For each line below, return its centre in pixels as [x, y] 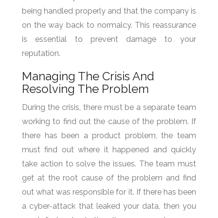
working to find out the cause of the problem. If [109, 121]
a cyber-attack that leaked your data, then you [109, 206]
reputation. [41, 53]
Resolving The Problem [85, 89]
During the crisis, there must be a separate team [109, 107]
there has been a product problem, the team [109, 135]
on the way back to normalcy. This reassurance [109, 25]
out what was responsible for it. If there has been [109, 192]
